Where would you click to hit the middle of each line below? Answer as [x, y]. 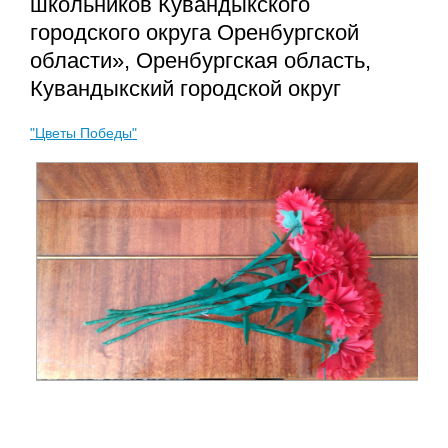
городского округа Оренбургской [194, 33]
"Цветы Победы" [83, 132]
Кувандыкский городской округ [185, 89]
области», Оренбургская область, [200, 61]
